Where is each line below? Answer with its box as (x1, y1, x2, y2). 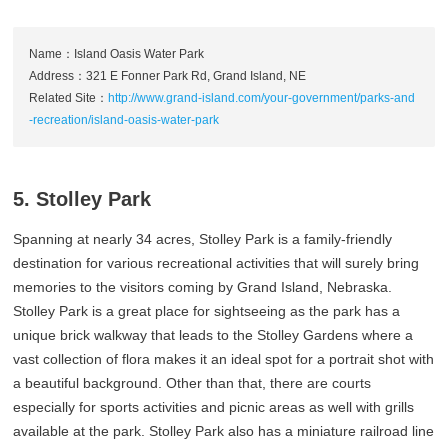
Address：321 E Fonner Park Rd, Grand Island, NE (29, 68, 307, 83)
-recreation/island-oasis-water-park (29, 112, 220, 127)
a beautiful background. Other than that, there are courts (13, 374, 372, 391)
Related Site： (29, 90, 109, 105)
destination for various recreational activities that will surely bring (13, 254, 420, 271)
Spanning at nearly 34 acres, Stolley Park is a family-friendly (13, 230, 393, 247)
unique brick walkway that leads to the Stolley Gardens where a (13, 326, 414, 343)
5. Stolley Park (13, 187, 152, 210)
